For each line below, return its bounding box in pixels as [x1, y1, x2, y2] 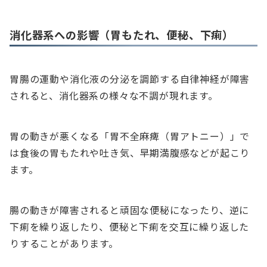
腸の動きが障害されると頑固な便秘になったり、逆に [10, 203, 250, 218]
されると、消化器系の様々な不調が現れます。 [10, 88, 218, 103]
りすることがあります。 [10, 236, 119, 251]
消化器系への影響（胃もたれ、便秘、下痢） [10, 27, 234, 43]
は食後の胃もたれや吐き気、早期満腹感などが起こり [10, 145, 250, 160]
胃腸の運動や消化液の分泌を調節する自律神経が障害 [10, 72, 250, 86]
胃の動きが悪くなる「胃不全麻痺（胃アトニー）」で [10, 129, 250, 144]
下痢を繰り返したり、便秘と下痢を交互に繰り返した [10, 219, 250, 234]
